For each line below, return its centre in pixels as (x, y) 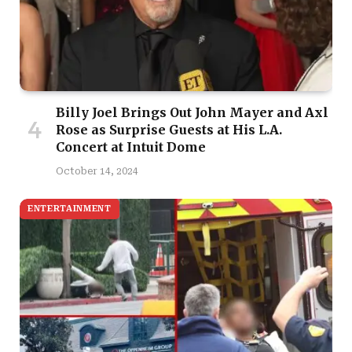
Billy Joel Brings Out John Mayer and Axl (192, 113)
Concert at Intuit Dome (131, 147)
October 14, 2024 (97, 172)
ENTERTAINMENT (70, 209)
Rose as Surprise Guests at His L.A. (169, 130)
